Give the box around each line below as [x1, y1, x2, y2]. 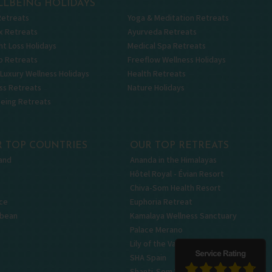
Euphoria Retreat [130, 196, 192, 208]
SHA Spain [130, 252, 166, 264]
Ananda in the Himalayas [130, 154, 217, 166]
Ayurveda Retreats [127, 26, 197, 38]
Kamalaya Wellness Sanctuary [130, 210, 237, 222]
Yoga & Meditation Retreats [127, 12, 229, 24]
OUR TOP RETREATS [130, 141, 229, 151]
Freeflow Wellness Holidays [127, 54, 226, 66]
